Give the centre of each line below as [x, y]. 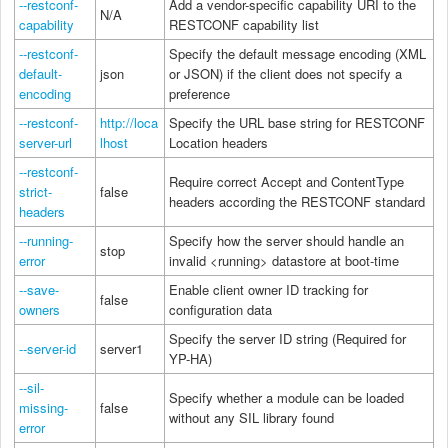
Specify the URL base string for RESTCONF [297, 122]
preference [199, 93]
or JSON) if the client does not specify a [285, 73]
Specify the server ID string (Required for [287, 338]
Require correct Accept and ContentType [286, 181]
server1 [121, 348]
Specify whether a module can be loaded [286, 397]
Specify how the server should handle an [286, 240]
